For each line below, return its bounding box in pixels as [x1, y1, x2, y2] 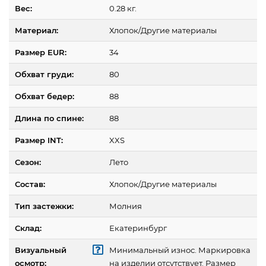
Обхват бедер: [15, 91, 74, 102]
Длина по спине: [15, 113, 84, 123]
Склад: [15, 223, 42, 233]
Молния [109, 201, 142, 211]
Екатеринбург [109, 223, 167, 233]
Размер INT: [15, 135, 63, 145]
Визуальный [15, 245, 66, 255]
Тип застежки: [15, 201, 74, 211]
